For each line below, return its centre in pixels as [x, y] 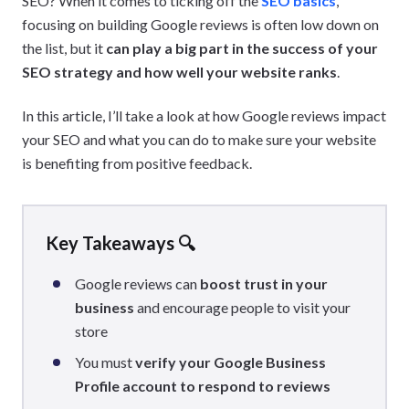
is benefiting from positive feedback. [137, 163]
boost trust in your [264, 283]
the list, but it [64, 48]
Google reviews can [137, 283]
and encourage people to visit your [242, 307]
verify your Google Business [231, 362]
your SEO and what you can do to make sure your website [199, 139]
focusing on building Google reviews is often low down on [200, 24]
